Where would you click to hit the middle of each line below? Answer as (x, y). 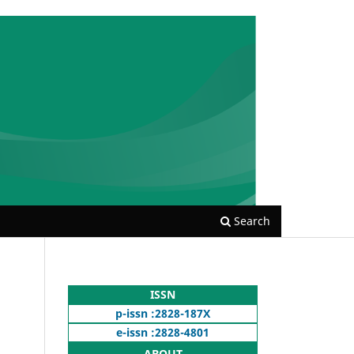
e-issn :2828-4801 (163, 332)
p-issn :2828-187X (163, 313)
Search (250, 220)
